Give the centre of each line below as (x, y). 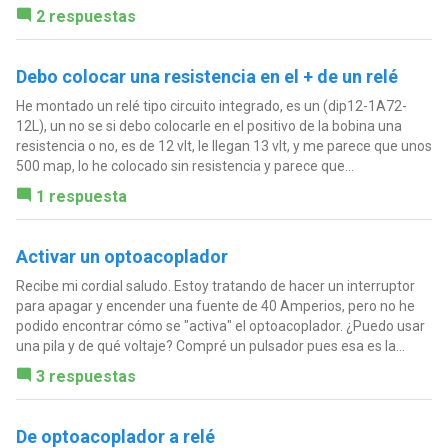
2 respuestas (85, 16)
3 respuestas (85, 376)
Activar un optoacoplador (121, 256)
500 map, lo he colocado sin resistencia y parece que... (184, 165)
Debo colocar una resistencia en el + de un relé (206, 76)
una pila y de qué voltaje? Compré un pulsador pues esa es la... (210, 345)
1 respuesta (81, 196)
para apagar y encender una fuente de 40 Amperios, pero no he (215, 305)
